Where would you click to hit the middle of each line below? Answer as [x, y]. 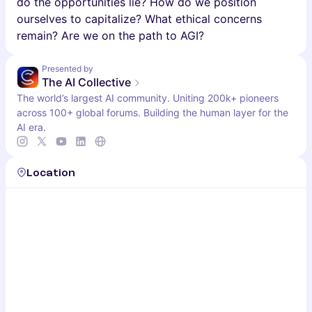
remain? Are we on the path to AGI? [110, 36]
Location [51, 173]
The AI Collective [86, 82]
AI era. [31, 127]
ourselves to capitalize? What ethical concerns [139, 19]
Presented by [68, 69]
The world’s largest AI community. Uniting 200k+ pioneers [148, 98]
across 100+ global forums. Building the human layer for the [153, 112]
